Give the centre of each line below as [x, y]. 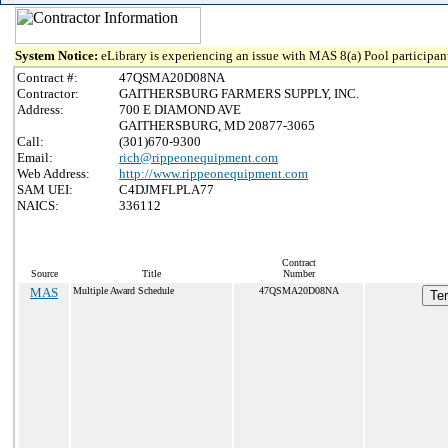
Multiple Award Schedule [123, 290]
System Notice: [58, 55]
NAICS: [38, 205]
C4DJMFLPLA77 [166, 189]
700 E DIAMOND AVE [180, 109]
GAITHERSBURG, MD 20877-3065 [217, 125]
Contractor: [48, 93]
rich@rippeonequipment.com [198, 157]
